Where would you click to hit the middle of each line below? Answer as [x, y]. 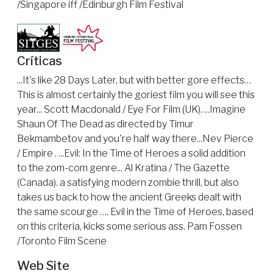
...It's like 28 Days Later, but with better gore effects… [134, 80]
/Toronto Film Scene [62, 241]
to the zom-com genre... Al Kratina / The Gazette [123, 168]
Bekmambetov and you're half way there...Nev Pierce [135, 139]
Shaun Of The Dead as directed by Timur [105, 124]
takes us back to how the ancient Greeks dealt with [129, 197]
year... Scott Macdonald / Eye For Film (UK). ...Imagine [131, 110]
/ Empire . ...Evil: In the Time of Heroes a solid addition [131, 154]
